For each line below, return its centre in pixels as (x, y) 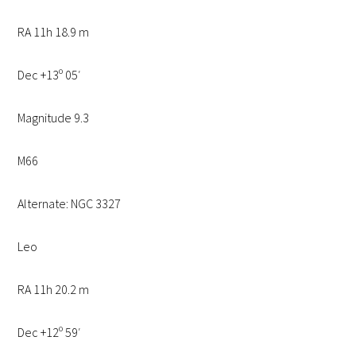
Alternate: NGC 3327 (70, 204)
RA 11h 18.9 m (54, 32)
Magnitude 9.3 (54, 118)
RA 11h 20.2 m (54, 290)
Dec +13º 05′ (50, 75)
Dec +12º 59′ (50, 333)
